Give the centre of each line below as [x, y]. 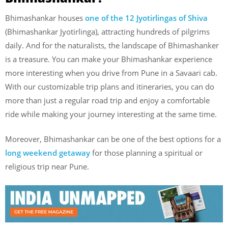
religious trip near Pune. [47, 167]
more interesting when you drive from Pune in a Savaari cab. [111, 73]
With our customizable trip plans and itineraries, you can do [110, 86]
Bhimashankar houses [45, 18]
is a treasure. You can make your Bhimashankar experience [109, 59]
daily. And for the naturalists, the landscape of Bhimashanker [112, 45]
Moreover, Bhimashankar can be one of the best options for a [113, 139]
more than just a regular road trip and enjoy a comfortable [107, 100]
